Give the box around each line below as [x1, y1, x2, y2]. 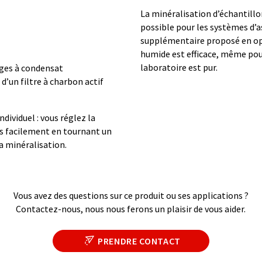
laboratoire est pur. [140, 61, 218, 73]
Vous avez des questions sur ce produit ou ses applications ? [13, 189, 249, 201]
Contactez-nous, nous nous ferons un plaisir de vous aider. [16, 203, 246, 215]
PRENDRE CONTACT [98, 235, 181, 247]
